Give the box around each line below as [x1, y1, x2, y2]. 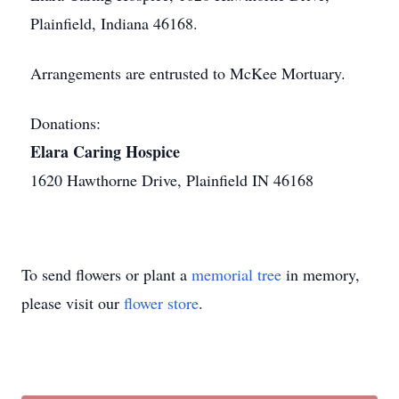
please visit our [21, 292, 124, 313]
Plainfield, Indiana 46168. [30, 12, 198, 34]
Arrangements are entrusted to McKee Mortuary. [30, 62, 346, 84]
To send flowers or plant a [21, 264, 191, 285]
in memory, [281, 264, 360, 285]
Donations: [30, 112, 101, 134]
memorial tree [191, 264, 281, 285]
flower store [124, 292, 199, 313]
